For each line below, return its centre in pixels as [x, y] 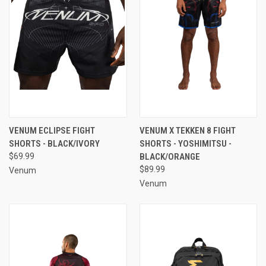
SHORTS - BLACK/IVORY [54, 143]
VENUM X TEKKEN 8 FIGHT [187, 130]
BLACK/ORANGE [170, 156]
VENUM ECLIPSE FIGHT [52, 130]
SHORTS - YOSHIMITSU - [185, 143]
